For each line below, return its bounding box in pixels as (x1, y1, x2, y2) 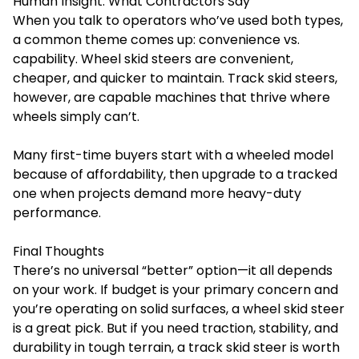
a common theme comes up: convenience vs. (13, 30, 300, 49)
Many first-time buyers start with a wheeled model (13, 146, 333, 164)
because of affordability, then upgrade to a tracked (13, 165, 337, 184)
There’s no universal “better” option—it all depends (13, 261, 333, 280)
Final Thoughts (13, 242, 104, 260)
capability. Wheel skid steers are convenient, (13, 50, 293, 68)
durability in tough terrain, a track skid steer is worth (13, 338, 340, 357)
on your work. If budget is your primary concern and (13, 280, 338, 299)
